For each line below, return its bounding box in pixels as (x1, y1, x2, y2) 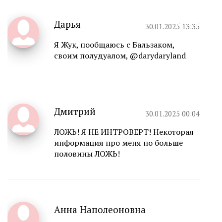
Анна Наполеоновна (54, 203, 146, 216)
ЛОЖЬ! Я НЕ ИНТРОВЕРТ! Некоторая (54, 126, 194, 138)
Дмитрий (54, 105, 96, 118)
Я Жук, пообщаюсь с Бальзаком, (54, 39, 174, 51)
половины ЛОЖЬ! (54, 148, 120, 160)
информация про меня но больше (54, 137, 183, 149)
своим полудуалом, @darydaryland (54, 50, 186, 61)
